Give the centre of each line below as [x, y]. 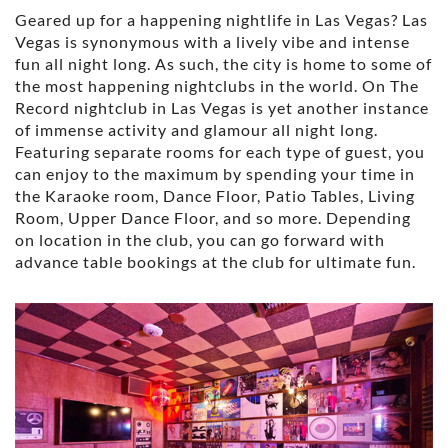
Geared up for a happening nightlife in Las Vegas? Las [221, 19]
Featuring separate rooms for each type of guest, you [220, 151]
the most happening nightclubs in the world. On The [217, 85]
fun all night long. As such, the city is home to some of [223, 63]
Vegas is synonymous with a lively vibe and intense [212, 41]
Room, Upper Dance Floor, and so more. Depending [213, 217]
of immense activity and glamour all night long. [196, 129]
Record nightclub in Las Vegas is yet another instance [222, 107]
